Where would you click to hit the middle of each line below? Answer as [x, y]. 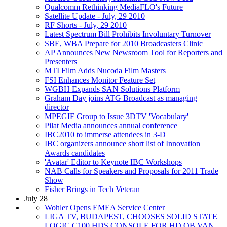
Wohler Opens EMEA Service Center [105, 207]
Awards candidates [75, 153]
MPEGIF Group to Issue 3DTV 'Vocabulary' [117, 116]
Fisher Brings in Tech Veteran [92, 189]
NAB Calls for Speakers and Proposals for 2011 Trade [131, 171]
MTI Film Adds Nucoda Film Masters [105, 70]
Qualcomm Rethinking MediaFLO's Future [114, 7]
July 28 [36, 198]
